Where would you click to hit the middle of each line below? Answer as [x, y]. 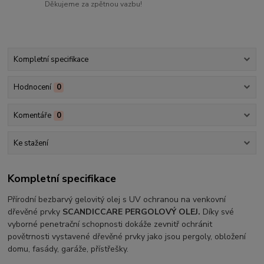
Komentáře [32, 115]
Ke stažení [31, 143]
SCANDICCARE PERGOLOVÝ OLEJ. [132, 212]
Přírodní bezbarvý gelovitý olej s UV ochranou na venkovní [117, 200]
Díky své [217, 212]
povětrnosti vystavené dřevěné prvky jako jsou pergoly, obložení [127, 237]
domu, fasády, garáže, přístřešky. [68, 249]
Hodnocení [32, 88]
